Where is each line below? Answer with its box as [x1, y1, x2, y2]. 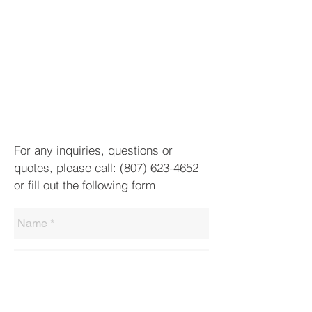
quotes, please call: [14, 160, 120, 175]
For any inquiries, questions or [14, 143, 173, 157]
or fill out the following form [14, 178, 155, 192]
